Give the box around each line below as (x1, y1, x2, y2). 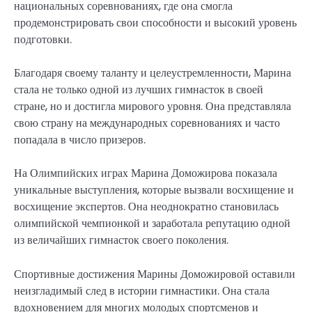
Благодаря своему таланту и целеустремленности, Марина (14, 65, 291, 81)
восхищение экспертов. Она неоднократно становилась (14, 198, 279, 215)
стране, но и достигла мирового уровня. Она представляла (14, 98, 291, 115)
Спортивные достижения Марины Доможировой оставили (14, 265, 295, 282)
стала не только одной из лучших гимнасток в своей (14, 81, 263, 98)
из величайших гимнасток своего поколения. (14, 232, 228, 249)
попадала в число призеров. (14, 132, 146, 148)
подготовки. (14, 31, 72, 48)
